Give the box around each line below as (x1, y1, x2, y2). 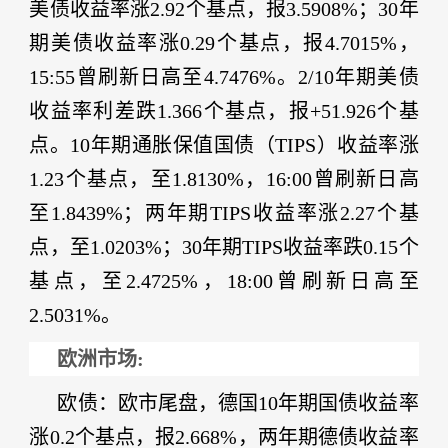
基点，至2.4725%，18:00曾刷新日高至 (29, 270, 419, 292)
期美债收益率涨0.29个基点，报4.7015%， (29, 32, 419, 54)
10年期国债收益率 (258, 392, 419, 414)
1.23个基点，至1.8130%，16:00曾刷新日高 (29, 168, 419, 190)
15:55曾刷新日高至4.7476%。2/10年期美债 (29, 66, 419, 88)
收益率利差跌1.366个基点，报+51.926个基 (29, 100, 419, 122)
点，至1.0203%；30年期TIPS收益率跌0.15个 (29, 236, 419, 258)
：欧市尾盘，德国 (97, 392, 259, 414)
